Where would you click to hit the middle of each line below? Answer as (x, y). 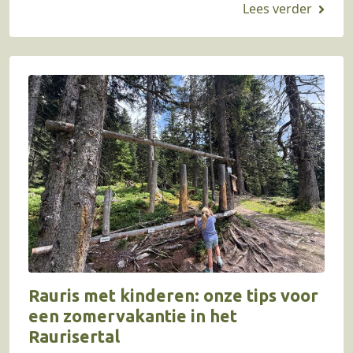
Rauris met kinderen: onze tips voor (173, 295)
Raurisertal (74, 336)
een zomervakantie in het (133, 316)
